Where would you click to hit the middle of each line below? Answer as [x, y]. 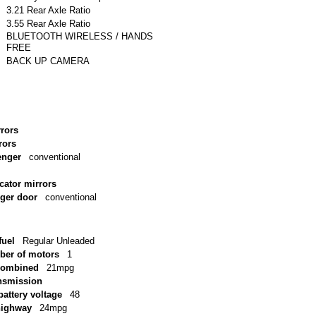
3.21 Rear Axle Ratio [48, 10]
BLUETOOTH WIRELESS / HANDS [79, 37]
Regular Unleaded [58, 241]
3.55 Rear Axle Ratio [48, 23]
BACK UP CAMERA [48, 61]
